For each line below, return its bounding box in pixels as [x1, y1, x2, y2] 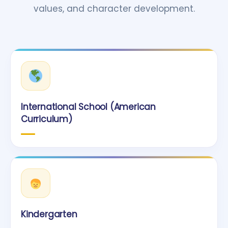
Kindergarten [21, 208, 77, 220]
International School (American [21, 101, 156, 113]
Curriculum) [21, 113, 72, 125]
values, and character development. [33, 3, 195, 15]
